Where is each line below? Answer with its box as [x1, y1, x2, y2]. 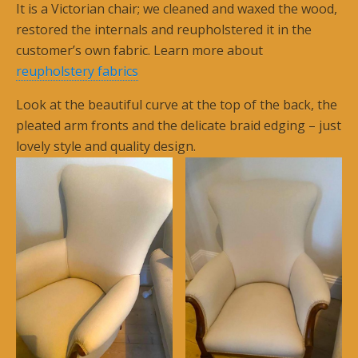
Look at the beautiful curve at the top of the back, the [16, 96, 337, 113]
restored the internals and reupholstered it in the [16, 21, 312, 38]
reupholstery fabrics [16, 62, 138, 80]
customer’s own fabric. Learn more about [16, 42, 263, 59]
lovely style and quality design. [16, 137, 196, 155]
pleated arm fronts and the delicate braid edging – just [16, 117, 341, 134]
